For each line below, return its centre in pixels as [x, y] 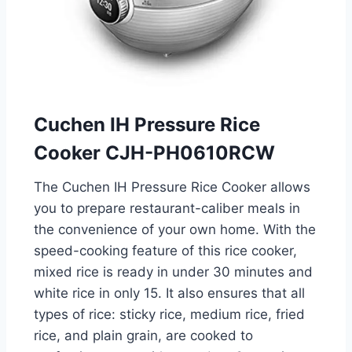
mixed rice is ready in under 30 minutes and [173, 272]
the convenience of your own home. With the [174, 230]
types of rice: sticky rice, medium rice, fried [169, 315]
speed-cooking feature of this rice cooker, [165, 251]
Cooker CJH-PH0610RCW [154, 153]
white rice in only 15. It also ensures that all [169, 293]
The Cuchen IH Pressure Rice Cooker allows [172, 187]
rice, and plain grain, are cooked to [143, 336]
